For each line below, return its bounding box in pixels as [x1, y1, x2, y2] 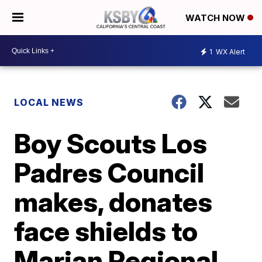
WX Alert [214, 47, 245, 56]
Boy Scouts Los [14, 127, 208, 160]
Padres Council [14, 156, 205, 189]
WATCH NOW [185, 12, 247, 24]
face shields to [14, 215, 198, 247]
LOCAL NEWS [14, 96, 84, 108]
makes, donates [14, 185, 213, 218]
